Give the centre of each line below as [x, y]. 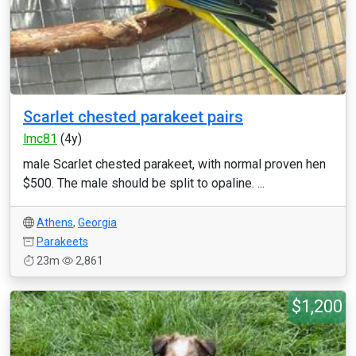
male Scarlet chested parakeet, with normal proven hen [174, 164]
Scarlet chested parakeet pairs [133, 117]
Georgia [97, 222]
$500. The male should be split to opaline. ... [144, 183]
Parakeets [62, 242]
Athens [55, 222]
